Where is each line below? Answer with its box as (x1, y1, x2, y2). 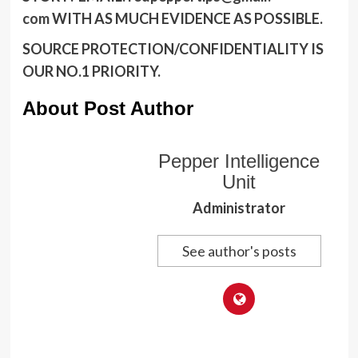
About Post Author (22, 97, 193, 120)
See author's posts (181, 242, 296, 261)
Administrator (193, 199, 285, 217)
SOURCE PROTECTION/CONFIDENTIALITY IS (22, 40, 324, 58)
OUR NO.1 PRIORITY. (22, 62, 161, 81)
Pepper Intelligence (158, 150, 320, 173)
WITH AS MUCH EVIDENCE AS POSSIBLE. (51, 10, 323, 28)
